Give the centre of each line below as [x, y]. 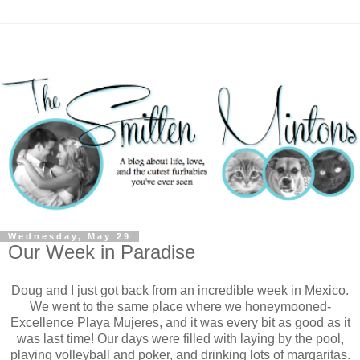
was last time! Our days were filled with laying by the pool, [180, 338]
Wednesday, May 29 [70, 237]
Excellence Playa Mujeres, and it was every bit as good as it [180, 322]
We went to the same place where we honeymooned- [180, 306]
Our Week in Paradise [102, 252]
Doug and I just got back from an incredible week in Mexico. [180, 290]
